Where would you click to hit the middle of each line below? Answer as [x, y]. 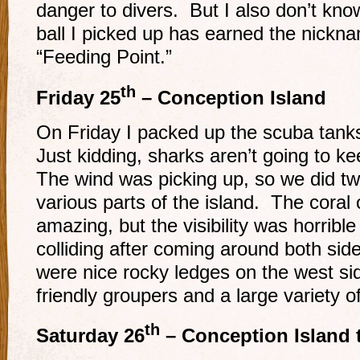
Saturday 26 [90, 336]
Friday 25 [78, 98]
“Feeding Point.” [104, 57]
